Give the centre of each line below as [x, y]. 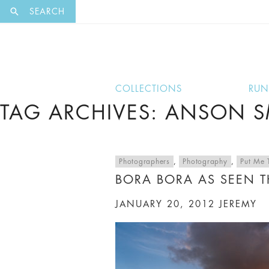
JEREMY [238, 204]
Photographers [144, 162]
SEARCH [46, 11]
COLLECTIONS [149, 89]
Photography [205, 162]
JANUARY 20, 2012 [165, 204]
